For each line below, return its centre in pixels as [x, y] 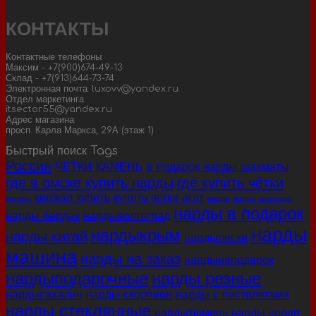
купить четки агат [159, 198]
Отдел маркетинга [45, 100]
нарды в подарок [239, 214]
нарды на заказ [130, 260]
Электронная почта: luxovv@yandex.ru [92, 89]
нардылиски [216, 238]
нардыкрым [136, 236]
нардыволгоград [127, 216]
